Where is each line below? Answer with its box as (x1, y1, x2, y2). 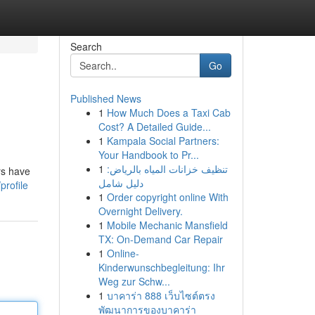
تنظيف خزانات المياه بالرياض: (106, 162, 228, 176)
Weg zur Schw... (98, 274, 170, 288)
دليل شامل (98, 176, 143, 190)
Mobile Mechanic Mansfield (106, 218, 228, 232)
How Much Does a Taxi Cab (106, 105, 231, 120)
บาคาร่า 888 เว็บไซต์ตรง (106, 288, 215, 302)
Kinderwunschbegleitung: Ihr (98, 260, 225, 274)
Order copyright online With (106, 190, 229, 204)
